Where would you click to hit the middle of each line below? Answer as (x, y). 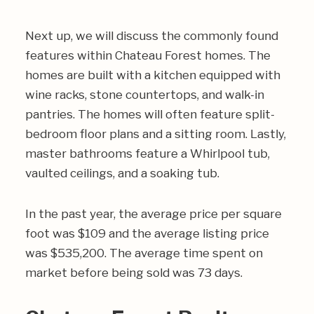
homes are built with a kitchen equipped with (153, 75)
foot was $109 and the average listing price (147, 233)
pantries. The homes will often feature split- (150, 114)
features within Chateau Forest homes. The (148, 55)
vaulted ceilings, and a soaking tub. (122, 173)
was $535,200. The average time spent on (144, 253)
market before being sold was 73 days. (134, 273)
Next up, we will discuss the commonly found (152, 36)
